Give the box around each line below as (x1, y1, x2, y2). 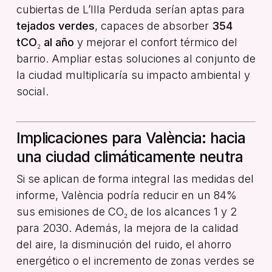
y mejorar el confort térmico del (73, 35, 237, 49)
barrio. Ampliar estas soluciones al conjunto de (16, 52, 256, 65)
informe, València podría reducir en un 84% (16, 188, 237, 202)
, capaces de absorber (94, 19, 212, 32)
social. (16, 84, 49, 98)
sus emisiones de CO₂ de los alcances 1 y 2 (16, 205, 237, 218)
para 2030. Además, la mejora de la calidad (16, 221, 239, 234)
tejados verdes (16, 19, 95, 32)
